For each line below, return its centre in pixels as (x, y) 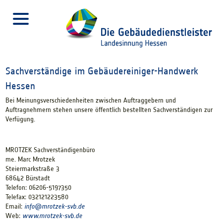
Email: (15, 206)
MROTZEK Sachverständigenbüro (50, 150)
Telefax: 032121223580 (37, 197)
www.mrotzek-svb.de (52, 216)
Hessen (20, 85)
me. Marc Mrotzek (30, 159)
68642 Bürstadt (28, 178)
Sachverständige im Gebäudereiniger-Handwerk (102, 71)
